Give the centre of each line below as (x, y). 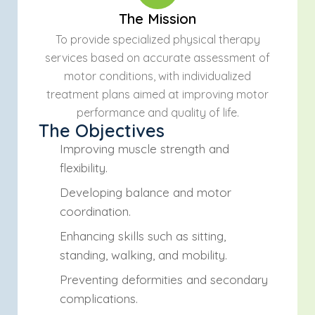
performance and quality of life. (157, 112)
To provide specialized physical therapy (157, 39)
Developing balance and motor (146, 192)
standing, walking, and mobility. (143, 255)
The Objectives (102, 130)
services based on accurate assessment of (157, 58)
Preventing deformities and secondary (164, 279)
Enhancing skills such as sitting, (143, 236)
